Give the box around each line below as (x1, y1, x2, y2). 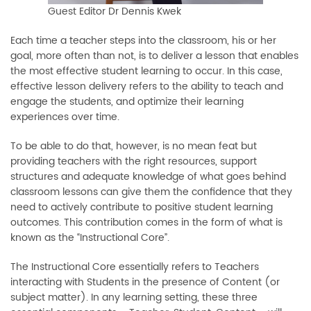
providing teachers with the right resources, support (10, 153, 257, 170)
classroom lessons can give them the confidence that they (10, 184, 292, 201)
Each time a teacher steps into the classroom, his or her (10, 33, 276, 49)
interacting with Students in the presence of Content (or (10, 274, 280, 291)
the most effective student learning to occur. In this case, (10, 63, 283, 80)
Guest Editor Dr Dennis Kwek (48, 3, 181, 20)
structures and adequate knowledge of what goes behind (10, 169, 286, 185)
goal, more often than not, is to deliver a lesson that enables (10, 48, 299, 65)
